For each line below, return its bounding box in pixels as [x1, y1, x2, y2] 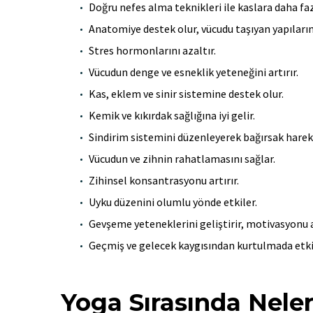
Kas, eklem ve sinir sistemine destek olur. [89, 86, 284, 101]
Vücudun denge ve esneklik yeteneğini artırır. [89, 64, 298, 79]
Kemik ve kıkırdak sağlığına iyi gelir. [89, 108, 255, 122]
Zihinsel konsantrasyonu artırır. [89, 173, 239, 187]
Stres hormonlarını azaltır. [89, 43, 216, 57]
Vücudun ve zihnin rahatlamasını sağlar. [89, 151, 275, 166]
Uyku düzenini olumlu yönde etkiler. [89, 194, 257, 209]
